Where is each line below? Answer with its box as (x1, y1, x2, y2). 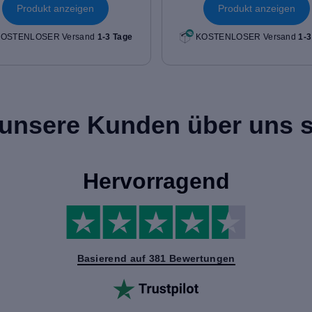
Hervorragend (82, 168, 230, 194)
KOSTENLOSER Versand (193, 31, 299, 42)
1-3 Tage (97, 31, 133, 42)
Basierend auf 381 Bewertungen (77, 252, 235, 264)
